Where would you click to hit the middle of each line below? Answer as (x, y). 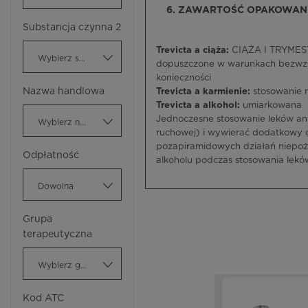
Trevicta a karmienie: (205, 92)
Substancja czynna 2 (72, 27)
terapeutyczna (57, 234)
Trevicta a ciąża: (192, 51)
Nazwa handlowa (64, 91)
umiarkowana (272, 106)
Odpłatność (51, 155)
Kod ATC (43, 298)
